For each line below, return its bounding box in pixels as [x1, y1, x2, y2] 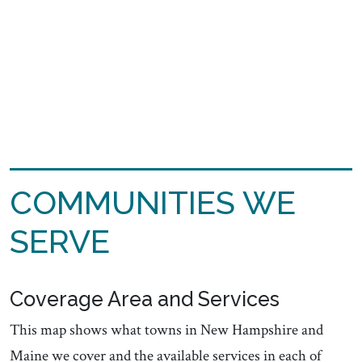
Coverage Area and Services [10, 286, 280, 311]
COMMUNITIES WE [10, 183, 296, 221]
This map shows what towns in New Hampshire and [10, 319, 323, 340]
